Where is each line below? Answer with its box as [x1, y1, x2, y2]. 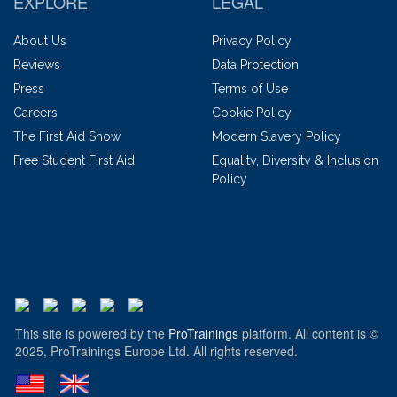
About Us [13, 34, 66, 49]
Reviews [13, 58, 60, 73]
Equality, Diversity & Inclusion [212, 153, 378, 168]
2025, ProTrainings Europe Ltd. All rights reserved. [15, 341, 298, 360]
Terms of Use [212, 82, 288, 97]
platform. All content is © [238, 323, 378, 342]
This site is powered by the [15, 323, 168, 342]
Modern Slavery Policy [212, 129, 341, 144]
